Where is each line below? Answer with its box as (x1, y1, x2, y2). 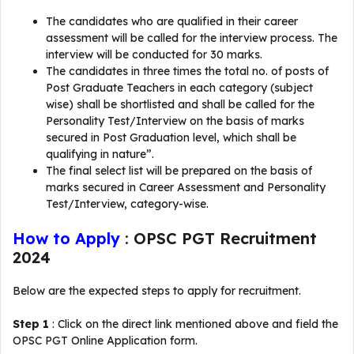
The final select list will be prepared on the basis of (46, 164, 312, 178)
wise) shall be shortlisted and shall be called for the (46, 97, 314, 111)
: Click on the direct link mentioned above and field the (52, 317, 338, 331)
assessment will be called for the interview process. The (46, 31, 337, 45)
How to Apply (13, 228, 120, 248)
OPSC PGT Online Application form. (13, 333, 198, 348)
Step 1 (13, 317, 52, 331)
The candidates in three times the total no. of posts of (46, 64, 329, 78)
